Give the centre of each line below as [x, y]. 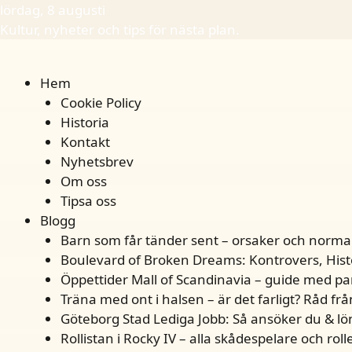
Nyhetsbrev [97, 161]
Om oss [83, 181]
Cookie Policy [101, 103]
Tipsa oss [88, 201]
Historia [84, 122]
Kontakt [85, 142]
